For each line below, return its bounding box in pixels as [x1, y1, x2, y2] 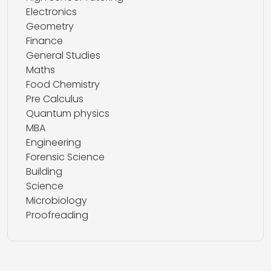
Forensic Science [26, 150, 105, 164]
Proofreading [26, 208, 88, 222]
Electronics [26, 5, 77, 19]
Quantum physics [26, 106, 109, 120]
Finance [26, 34, 63, 48]
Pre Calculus [26, 92, 83, 106]
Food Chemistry [26, 77, 100, 91]
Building [26, 165, 62, 178]
